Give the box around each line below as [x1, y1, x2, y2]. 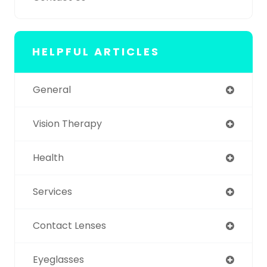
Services [33, 184, 72, 198]
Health [33, 150, 64, 164]
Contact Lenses [33, 218, 106, 232]
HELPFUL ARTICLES [32, 44, 160, 59]
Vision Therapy [33, 116, 102, 131]
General [33, 82, 71, 97]
